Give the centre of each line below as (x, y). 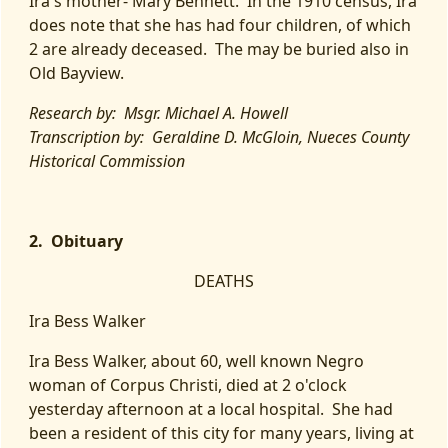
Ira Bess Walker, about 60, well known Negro (196, 361)
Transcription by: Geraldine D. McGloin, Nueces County (219, 137)
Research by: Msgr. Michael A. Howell (158, 113)
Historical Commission (109, 161)
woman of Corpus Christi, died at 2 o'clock (188, 385)
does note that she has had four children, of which (220, 25)
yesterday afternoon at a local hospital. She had (211, 409)
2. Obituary (76, 241)
